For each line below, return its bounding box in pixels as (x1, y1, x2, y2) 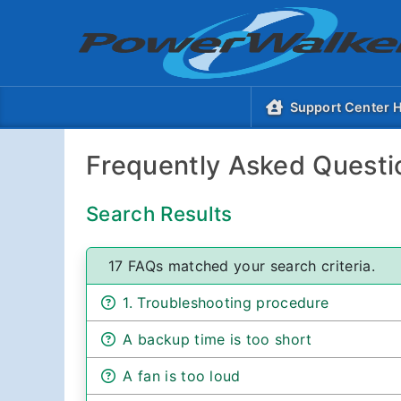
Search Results (86, 200, 233, 226)
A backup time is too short (123, 329, 312, 348)
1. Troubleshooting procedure (123, 293, 329, 311)
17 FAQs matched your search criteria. (108, 256, 375, 275)
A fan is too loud (123, 366, 241, 385)
